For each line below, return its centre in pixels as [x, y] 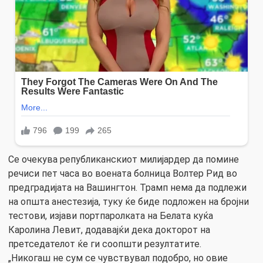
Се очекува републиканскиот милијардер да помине [124, 159]
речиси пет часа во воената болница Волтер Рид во [123, 173]
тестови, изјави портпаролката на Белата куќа [111, 215]
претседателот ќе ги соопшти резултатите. [105, 244]
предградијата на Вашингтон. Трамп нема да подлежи [127, 187]
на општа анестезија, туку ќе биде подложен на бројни [129, 201]
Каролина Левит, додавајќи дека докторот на [109, 230]
